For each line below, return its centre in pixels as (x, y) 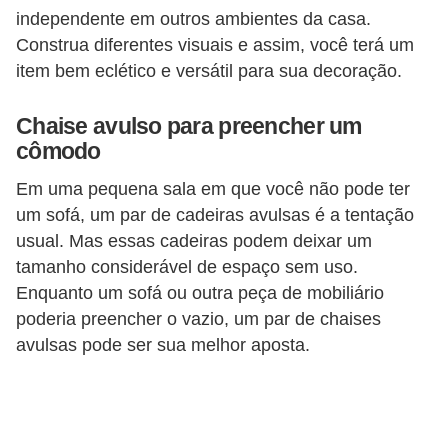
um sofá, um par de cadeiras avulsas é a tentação (215, 215)
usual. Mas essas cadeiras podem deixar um (194, 241)
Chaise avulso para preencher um (189, 125)
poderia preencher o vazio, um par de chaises (198, 319)
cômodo (58, 150)
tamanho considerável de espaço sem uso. (187, 267)
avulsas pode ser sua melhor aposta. (163, 345)
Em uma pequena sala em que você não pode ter (213, 189)
